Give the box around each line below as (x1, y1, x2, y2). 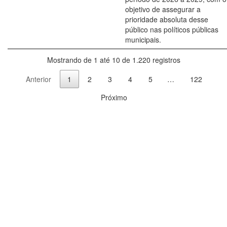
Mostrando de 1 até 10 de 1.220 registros (47, 54, 180, 65)
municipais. (125, 34, 161, 45)
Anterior (26, 74, 51, 85)
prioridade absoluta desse (125, 14, 208, 24)
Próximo (101, 92, 127, 103)
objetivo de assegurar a (125, 4, 201, 14)
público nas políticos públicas (125, 24, 218, 34)
